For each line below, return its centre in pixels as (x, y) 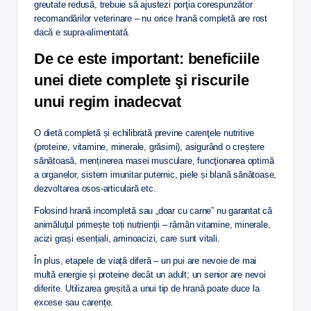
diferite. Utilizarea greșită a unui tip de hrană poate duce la (147, 289)
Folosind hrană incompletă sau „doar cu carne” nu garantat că (153, 211)
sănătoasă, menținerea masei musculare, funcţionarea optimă (154, 161)
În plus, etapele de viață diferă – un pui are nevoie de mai (145, 261)
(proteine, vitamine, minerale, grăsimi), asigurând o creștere (149, 147)
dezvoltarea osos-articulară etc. (95, 189)
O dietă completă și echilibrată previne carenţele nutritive (144, 133)
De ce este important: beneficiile (147, 59)
